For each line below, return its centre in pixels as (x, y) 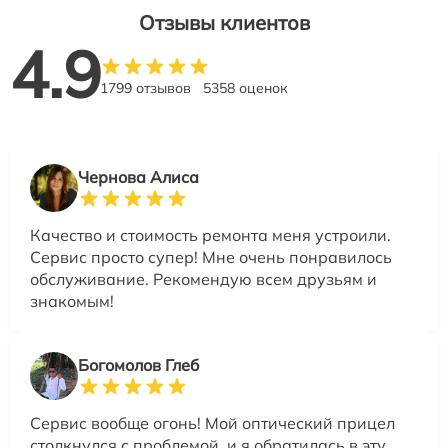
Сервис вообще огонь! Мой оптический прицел (212, 423)
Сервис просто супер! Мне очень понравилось (211, 257)
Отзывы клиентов (224, 23)
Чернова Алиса (138, 177)
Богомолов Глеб (138, 365)
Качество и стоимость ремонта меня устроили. (210, 235)
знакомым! (72, 301)
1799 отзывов (145, 88)
